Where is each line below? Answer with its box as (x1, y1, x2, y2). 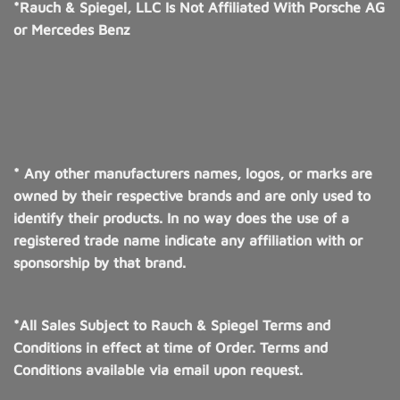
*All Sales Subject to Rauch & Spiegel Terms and (13, 317, 330, 334)
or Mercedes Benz (13, 21, 130, 38)
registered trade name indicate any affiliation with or (13, 232, 362, 249)
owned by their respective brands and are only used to (13, 187, 371, 204)
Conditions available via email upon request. (13, 362, 303, 379)
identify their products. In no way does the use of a (13, 210, 349, 227)
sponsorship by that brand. (13, 254, 186, 271)
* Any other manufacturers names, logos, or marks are (13, 165, 372, 182)
